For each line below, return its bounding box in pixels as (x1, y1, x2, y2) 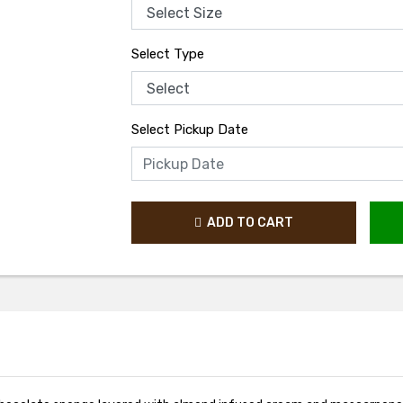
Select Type (130, 46, 204, 62)
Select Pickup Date (130, 121, 248, 138)
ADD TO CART (201, 215, 293, 230)
